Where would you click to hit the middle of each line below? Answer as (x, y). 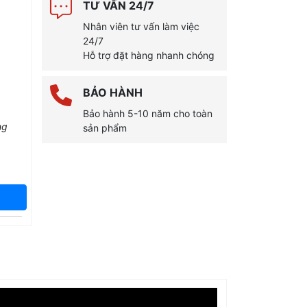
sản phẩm (105, 128)
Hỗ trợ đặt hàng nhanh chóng (149, 55)
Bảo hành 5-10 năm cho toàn (148, 113)
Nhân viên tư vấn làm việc (141, 26)
